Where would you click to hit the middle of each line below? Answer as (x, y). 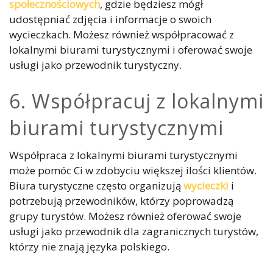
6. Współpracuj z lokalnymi (136, 101)
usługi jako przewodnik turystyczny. (95, 65)
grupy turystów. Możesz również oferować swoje (125, 216)
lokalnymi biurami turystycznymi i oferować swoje (131, 50)
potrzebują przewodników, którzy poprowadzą (121, 201)
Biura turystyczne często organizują (96, 186)
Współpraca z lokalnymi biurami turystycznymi (123, 155)
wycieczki (206, 186)
